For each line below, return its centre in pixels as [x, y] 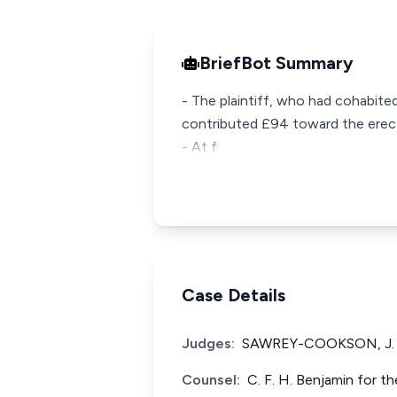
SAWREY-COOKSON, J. [318, 343]
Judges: [208, 343]
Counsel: [211, 380]
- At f [199, 147]
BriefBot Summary [276, 63]
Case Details [234, 295]
